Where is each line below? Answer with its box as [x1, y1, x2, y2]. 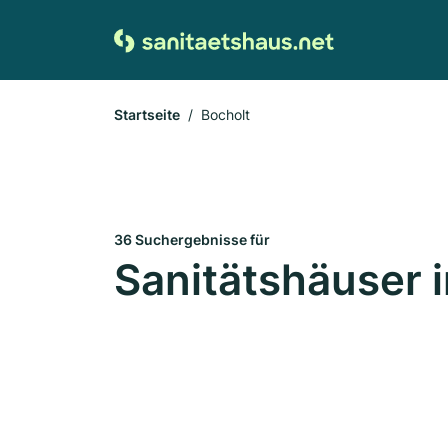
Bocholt [201, 106, 250, 123]
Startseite [114, 106, 180, 123]
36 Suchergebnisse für [114, 231, 270, 248]
